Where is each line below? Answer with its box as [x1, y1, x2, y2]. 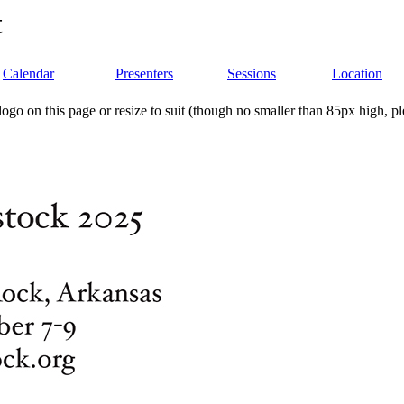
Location [332, 66, 382, 82]
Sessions [227, 66, 276, 82]
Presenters [115, 66, 173, 82]
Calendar [3, 66, 54, 82]
